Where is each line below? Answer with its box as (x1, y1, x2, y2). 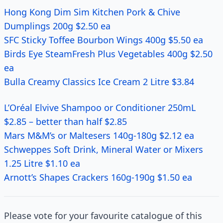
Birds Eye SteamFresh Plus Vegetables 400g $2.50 (4, 48, 213, 60)
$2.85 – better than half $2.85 (4, 115, 127, 127)
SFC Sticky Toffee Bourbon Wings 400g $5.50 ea (4, 34, 203, 46)
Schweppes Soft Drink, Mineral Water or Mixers (4, 143, 203, 155)
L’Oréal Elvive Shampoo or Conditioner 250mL (4, 102, 196, 113)
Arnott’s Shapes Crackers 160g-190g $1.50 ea (4, 171, 192, 183)
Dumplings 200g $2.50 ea (4, 20, 111, 32)
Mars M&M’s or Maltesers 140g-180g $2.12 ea (4, 129, 194, 141)
